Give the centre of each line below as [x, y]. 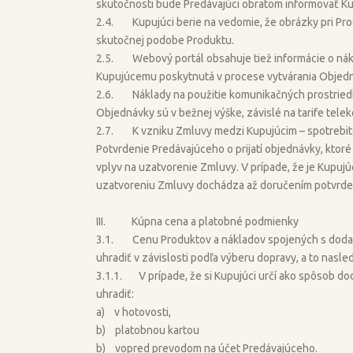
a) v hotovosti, [134, 312]
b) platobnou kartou [148, 330]
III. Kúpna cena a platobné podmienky [197, 221]
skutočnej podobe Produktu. [165, 40]
